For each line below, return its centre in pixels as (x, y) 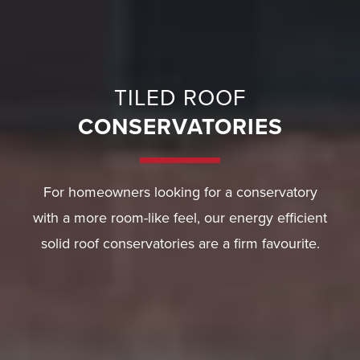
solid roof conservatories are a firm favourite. (180, 244)
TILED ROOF (180, 98)
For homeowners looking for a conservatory (180, 192)
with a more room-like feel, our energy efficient (180, 218)
